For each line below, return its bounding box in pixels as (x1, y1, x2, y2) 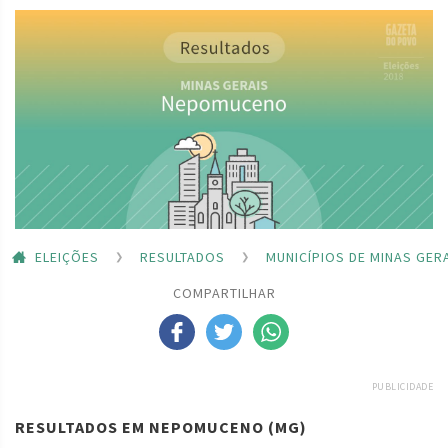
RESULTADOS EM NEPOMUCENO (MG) (15, 417, 307, 438)
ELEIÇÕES (35, 248, 99, 267)
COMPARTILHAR (172, 284, 276, 303)
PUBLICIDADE (371, 380, 433, 394)
